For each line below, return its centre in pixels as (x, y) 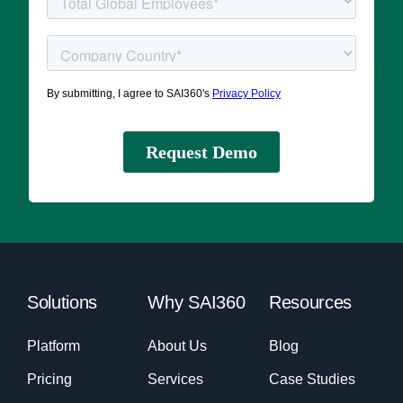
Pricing (49, 380)
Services (176, 380)
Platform (53, 346)
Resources (310, 303)
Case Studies (312, 380)
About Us (178, 346)
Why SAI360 (197, 303)
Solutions (62, 303)
